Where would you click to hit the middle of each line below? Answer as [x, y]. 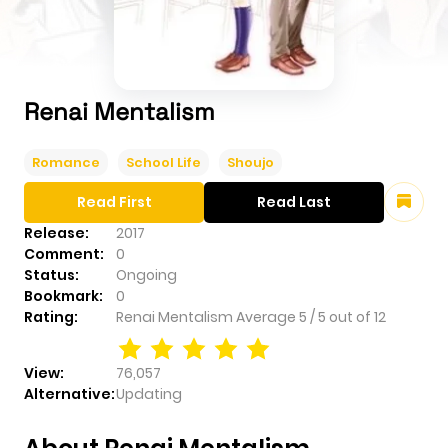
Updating [149, 393]
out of [351, 316]
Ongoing [146, 274]
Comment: [64, 253]
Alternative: [69, 393]
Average [267, 316]
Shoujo [250, 162]
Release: [56, 232]
